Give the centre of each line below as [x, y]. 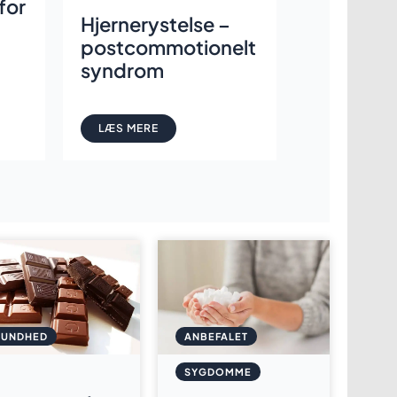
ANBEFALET [216, 336]
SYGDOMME [218, 371]
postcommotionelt [168, 47]
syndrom [122, 70]
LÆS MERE [128, 128]
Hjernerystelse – [155, 24]
